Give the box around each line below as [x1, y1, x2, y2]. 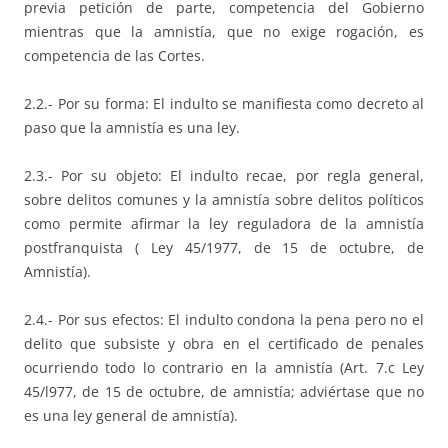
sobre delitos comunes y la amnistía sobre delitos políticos [24, 189, 424, 209]
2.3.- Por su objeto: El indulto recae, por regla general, [24, 165, 424, 185]
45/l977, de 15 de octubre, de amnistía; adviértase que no [24, 381, 424, 401]
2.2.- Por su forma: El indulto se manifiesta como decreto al [24, 93, 424, 113]
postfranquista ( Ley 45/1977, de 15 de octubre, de [24, 237, 424, 257]
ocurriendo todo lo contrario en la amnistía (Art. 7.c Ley [24, 357, 424, 377]
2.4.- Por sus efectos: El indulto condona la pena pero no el [24, 309, 424, 329]
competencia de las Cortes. [24, 45, 205, 65]
